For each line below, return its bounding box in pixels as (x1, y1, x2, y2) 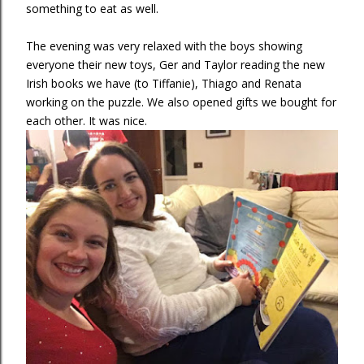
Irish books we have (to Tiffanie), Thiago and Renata (26, 76, 301, 91)
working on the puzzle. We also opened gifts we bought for (26, 94, 336, 110)
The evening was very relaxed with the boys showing (26, 38, 302, 54)
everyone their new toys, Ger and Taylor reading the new (26, 57, 325, 72)
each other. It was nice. (26, 113, 147, 128)
